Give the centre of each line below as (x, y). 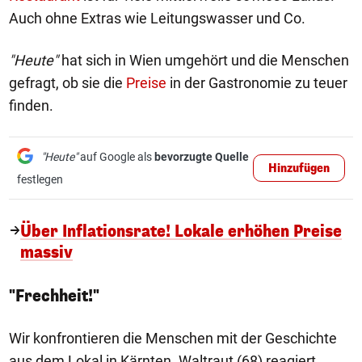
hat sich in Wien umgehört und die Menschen (204, 60)
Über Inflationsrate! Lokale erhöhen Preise (181, 232)
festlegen (40, 179)
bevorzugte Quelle (202, 157)
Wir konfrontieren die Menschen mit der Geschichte (173, 338)
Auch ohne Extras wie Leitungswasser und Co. (157, 18)
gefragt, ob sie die (67, 83)
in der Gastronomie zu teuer (257, 83)
